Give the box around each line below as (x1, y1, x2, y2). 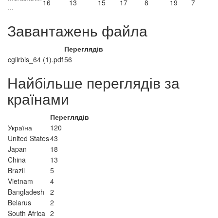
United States (8, 133, 49, 143)
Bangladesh (8, 187, 44, 197)
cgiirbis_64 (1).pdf (8, 54, 63, 64)
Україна (8, 123, 32, 132)
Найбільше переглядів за (7, 72, 180, 93)
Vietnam (8, 176, 33, 186)
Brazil (8, 165, 25, 175)
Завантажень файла (7, 20, 147, 41)
